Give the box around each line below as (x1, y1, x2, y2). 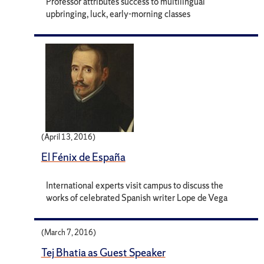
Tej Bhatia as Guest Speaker (41, 245, 166, 260)
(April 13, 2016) (41, 131, 95, 142)
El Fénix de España (41, 149, 126, 164)
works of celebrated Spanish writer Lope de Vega (46, 191, 228, 204)
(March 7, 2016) (41, 227, 96, 238)
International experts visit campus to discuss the (46, 179, 224, 192)
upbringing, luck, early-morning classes (46, 7, 191, 20)
